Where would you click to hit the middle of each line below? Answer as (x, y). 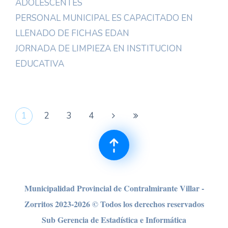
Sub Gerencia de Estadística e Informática (114, 220)
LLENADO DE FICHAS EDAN (72, 33)
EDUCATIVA (40, 64)
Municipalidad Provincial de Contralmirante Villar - (114, 188)
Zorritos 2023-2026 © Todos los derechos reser (104, 204)
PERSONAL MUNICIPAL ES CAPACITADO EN (104, 18)
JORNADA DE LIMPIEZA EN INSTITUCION (99, 49)
